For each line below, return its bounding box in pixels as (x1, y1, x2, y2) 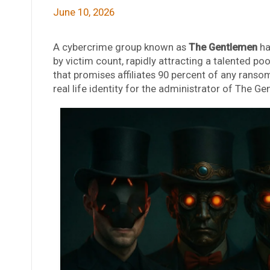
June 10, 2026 (52, 5, 115, 18)
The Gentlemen (188, 40, 257, 53)
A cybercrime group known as (52, 40, 189, 53)
